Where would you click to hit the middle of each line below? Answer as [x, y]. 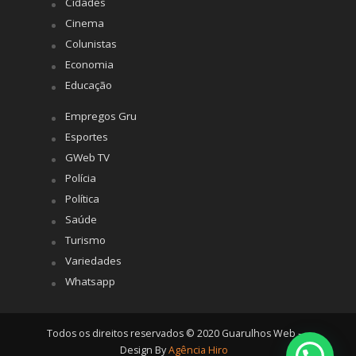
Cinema [84, 23]
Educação [88, 85]
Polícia [80, 178]
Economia [89, 64]
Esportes [86, 136]
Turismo [85, 240]
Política [82, 198]
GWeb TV [87, 157]
